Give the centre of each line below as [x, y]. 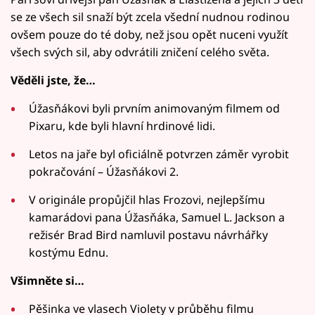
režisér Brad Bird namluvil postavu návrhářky [149, 234]
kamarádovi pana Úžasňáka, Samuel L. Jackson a [157, 217]
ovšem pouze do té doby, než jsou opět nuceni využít [149, 34]
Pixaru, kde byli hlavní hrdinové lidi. [122, 126]
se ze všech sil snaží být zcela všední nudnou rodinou [150, 17]
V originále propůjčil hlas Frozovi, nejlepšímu [147, 199]
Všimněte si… [47, 280]
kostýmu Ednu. [69, 252]
